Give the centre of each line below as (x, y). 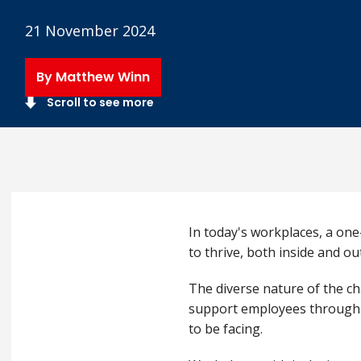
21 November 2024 (89, 30)
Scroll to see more (99, 103)
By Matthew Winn (93, 77)
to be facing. (229, 329)
